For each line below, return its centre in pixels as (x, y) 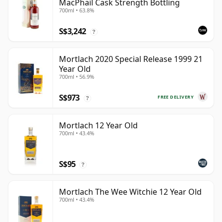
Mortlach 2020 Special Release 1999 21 (131, 59)
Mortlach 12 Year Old (98, 126)
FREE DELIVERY (176, 97)
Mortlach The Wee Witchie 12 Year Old (130, 192)
